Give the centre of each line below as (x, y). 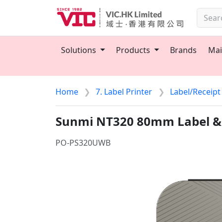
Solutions (80, 50)
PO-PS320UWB (83, 143)
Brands (184, 50)
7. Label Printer (124, 92)
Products (134, 50)
